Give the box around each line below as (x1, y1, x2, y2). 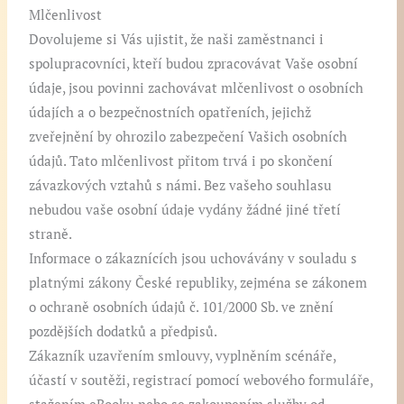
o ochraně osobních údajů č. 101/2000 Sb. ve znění (29, 298, 335, 317)
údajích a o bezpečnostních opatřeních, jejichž (29, 104, 312, 122)
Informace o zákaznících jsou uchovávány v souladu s (29, 250, 358, 268)
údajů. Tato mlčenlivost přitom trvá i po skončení (29, 152, 334, 170)
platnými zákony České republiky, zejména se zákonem (29, 274, 368, 292)
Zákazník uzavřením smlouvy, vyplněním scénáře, (29, 347, 336, 365)
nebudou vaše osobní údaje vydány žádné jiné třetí (29, 201, 342, 219)
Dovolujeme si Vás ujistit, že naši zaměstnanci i (29, 31, 325, 49)
